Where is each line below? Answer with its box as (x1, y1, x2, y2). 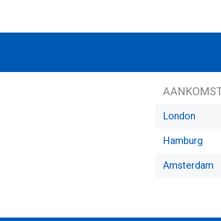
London (163, 109, 195, 123)
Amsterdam (163, 158, 214, 173)
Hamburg (163, 134, 203, 148)
